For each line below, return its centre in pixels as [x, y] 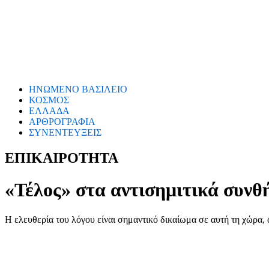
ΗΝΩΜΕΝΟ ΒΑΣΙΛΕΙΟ [78, 89]
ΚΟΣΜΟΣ [49, 100]
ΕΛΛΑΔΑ [49, 111]
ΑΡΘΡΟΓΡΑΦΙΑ [62, 122]
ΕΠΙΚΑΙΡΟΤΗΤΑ [62, 158]
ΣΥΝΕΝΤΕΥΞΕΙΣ [65, 132]
